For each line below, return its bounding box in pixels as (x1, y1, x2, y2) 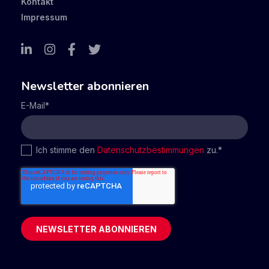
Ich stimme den (35, 145, 97, 156)
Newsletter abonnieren (21, 77, 149, 94)
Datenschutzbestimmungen (97, 145, 204, 156)
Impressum (21, 11, 67, 22)
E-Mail (21, 100, 45, 111)
